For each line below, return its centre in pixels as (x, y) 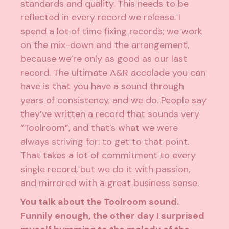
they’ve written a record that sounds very (110, 114)
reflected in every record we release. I (101, 18)
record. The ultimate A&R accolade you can (113, 73)
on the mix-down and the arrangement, (105, 45)
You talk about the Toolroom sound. (100, 202)
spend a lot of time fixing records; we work (112, 31)
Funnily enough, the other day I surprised (113, 216)
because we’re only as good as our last (104, 59)
